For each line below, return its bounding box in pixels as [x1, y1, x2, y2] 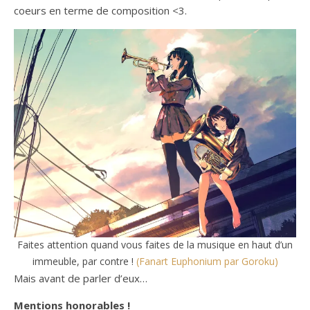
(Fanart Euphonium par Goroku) [136, 255, 278, 268]
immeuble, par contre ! [32, 255, 136, 268]
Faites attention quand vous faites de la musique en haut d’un [17, 238, 293, 252]
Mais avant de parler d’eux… [14, 271, 147, 286]
